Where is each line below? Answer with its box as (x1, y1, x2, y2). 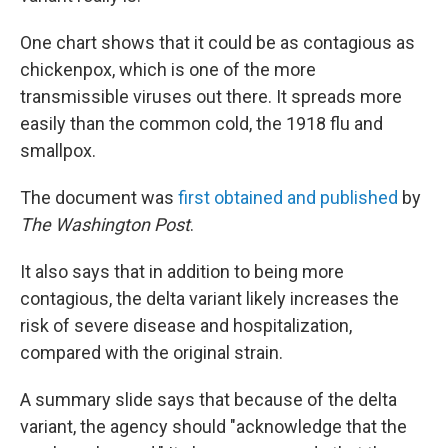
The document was (20, 187, 178, 209)
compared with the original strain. (20, 342, 283, 364)
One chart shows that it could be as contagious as (20, 32, 415, 54)
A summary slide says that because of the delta (20, 389, 397, 411)
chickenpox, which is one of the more (20, 59, 316, 81)
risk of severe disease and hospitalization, (20, 315, 352, 337)
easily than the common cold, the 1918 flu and (20, 113, 383, 135)
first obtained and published (178, 187, 398, 209)
